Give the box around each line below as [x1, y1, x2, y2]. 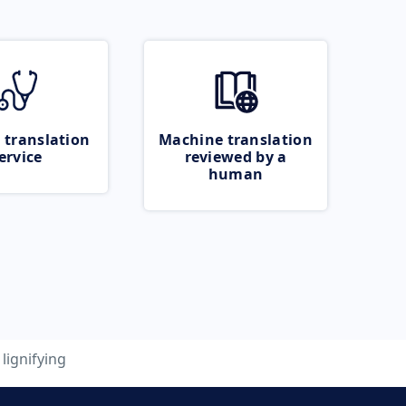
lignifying [3, 349, 66, 369]
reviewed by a [184, 147, 287, 167]
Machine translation [159, 130, 313, 150]
